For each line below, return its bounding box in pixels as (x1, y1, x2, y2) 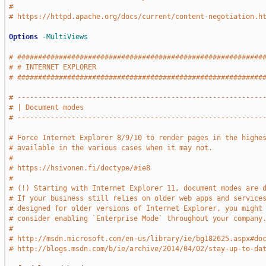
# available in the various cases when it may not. (8, 144, 213, 152)
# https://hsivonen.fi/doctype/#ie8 (8, 164, 150, 172)
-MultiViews (42, 33, 88, 41)
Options (8, 33, 38, 41)
